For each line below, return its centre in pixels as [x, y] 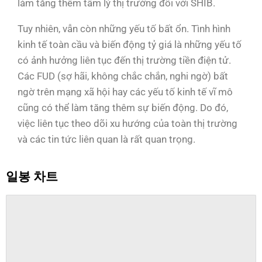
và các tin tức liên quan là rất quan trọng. [106, 139]
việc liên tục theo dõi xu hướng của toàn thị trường [127, 123]
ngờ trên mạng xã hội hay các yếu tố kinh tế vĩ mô [125, 92]
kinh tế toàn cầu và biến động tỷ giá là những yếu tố [130, 44]
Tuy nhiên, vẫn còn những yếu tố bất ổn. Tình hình [124, 28]
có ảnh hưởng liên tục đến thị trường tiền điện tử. [124, 60]
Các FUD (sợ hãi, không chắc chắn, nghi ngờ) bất [123, 76]
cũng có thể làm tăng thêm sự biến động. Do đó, [123, 107]
